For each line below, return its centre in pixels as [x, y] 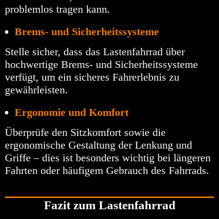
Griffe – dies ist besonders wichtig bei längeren [108, 158]
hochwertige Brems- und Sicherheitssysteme [101, 65]
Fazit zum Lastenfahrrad [109, 205]
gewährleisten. [36, 90]
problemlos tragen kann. [57, 9]
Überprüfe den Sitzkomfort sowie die [85, 132]
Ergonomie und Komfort [72, 112]
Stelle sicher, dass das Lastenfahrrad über [95, 52]
